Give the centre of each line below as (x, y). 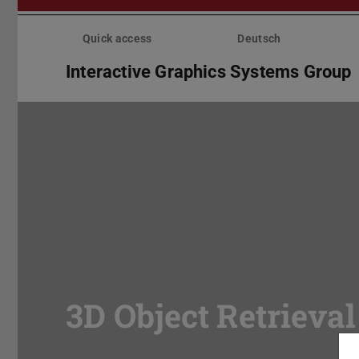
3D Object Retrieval (211, 315)
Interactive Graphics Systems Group (209, 71)
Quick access (117, 39)
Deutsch (259, 39)
